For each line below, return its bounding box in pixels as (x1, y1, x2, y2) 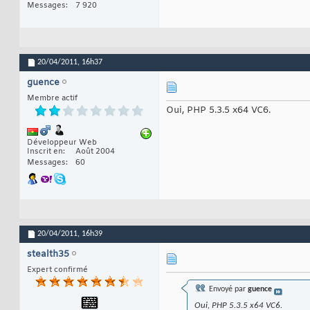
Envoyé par (207, 285, 248, 294)
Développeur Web (27, 138, 97, 148)
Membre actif (27, 93, 77, 104)
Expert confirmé (27, 265, 88, 275)
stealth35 (27, 248, 69, 261)
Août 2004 (75, 147, 115, 157)
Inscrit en (27, 147, 63, 157)
